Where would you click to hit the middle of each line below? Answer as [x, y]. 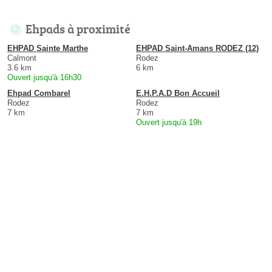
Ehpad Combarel [39, 93]
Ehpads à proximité [78, 29]
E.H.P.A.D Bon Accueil [178, 93]
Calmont [22, 58]
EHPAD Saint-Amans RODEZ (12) [197, 49]
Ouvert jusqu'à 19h [169, 123]
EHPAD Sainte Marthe [48, 49]
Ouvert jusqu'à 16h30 [44, 78]
